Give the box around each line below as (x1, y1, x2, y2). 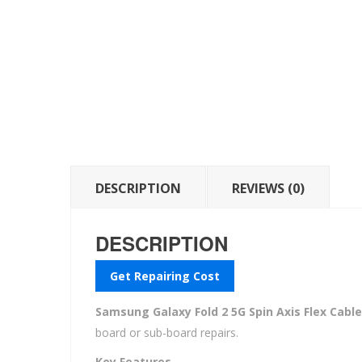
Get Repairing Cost (110, 267, 220, 284)
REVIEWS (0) (232, 179, 305, 197)
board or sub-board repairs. (95, 324, 238, 340)
